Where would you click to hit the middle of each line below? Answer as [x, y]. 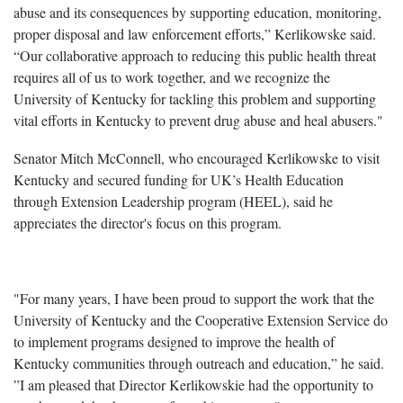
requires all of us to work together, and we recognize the [172, 76]
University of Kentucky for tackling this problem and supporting [195, 98]
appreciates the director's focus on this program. [148, 222]
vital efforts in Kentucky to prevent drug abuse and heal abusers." [198, 120]
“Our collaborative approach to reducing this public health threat [195, 55]
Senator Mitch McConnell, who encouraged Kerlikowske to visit [197, 157]
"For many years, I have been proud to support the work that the [194, 298]
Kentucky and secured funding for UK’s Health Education [179, 179]
